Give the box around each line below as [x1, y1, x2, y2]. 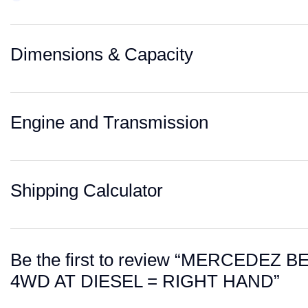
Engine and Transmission [10, 112, 208, 133]
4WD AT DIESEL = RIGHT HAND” [10, 271, 280, 291]
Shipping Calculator [10, 180, 163, 201]
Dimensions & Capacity [10, 44, 193, 65]
